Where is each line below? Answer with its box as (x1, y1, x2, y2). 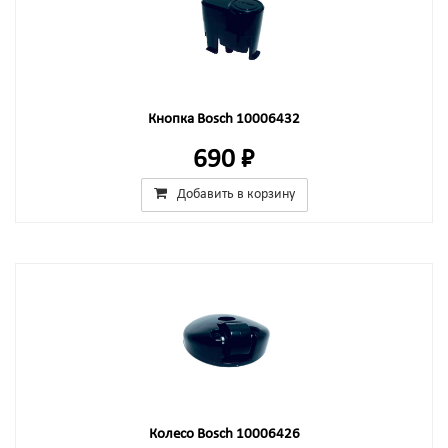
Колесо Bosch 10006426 (148, 427, 300, 442)
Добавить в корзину (176, 187, 295, 202)
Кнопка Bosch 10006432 (148, 112, 300, 127)
